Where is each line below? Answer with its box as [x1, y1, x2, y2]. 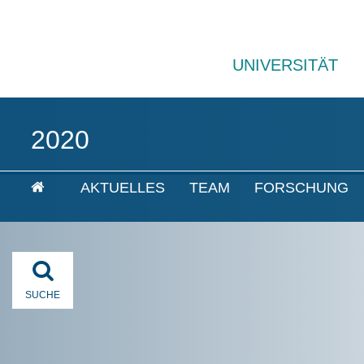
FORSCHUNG [253, 180, 349, 196]
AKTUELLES [80, 180, 165, 196]
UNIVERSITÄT [232, 56, 338, 74]
